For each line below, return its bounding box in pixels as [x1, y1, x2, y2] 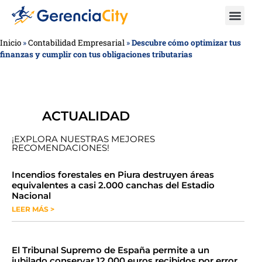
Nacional [12, 190, 51, 201]
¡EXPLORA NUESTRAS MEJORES [12, 133, 155, 144]
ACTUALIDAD [42, 108, 130, 124]
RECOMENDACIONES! [12, 142, 109, 153]
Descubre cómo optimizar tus [132, 37, 241, 48]
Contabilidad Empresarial [28, 37, 125, 48]
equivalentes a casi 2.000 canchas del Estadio [12, 180, 215, 191]
